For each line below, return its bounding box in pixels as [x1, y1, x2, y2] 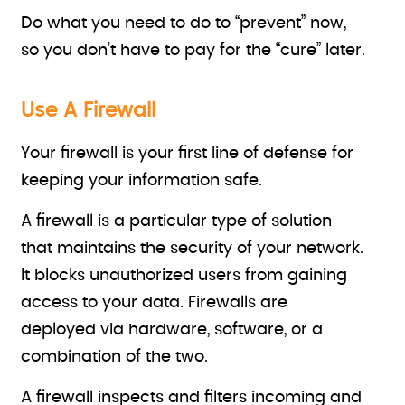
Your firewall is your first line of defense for [21, 146, 354, 162]
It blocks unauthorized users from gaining [21, 268, 348, 284]
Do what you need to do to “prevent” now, [21, 15, 347, 32]
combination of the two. [21, 349, 209, 365]
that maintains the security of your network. [21, 240, 364, 257]
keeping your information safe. [21, 173, 263, 189]
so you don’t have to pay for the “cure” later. [21, 42, 366, 59]
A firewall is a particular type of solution [21, 213, 333, 230]
